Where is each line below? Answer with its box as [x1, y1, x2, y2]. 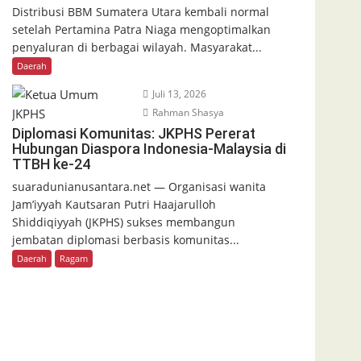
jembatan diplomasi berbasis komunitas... [12, 231, 239, 247]
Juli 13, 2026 [149, 86, 206, 101]
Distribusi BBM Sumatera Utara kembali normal [12, 3, 269, 19]
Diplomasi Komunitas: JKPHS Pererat [12, 124, 255, 142]
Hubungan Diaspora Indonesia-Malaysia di [12, 139, 286, 157]
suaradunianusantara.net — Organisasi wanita [12, 178, 266, 194]
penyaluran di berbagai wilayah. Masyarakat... [12, 39, 262, 55]
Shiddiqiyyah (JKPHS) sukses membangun [12, 214, 235, 230]
